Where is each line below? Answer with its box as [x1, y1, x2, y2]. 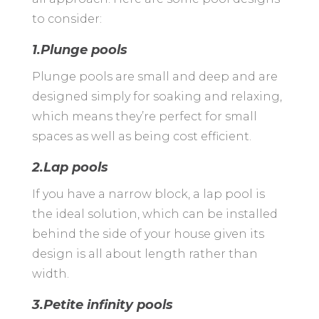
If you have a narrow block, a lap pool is [31, 187, 265, 202]
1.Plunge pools [31, 42, 127, 58]
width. [31, 267, 69, 281]
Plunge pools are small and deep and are [31, 70, 278, 84]
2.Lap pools [31, 159, 108, 176]
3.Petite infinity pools [31, 297, 173, 313]
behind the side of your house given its [31, 227, 264, 241]
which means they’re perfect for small [31, 110, 257, 124]
